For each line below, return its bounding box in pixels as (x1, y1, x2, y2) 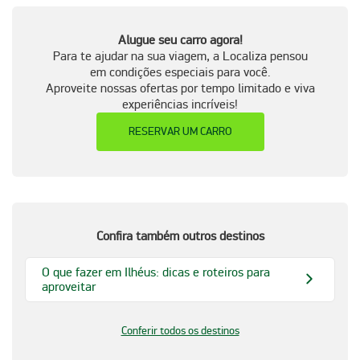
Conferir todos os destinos (121, 323, 239, 337)
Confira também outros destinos (96, 227, 264, 244)
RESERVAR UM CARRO (128, 124, 232, 138)
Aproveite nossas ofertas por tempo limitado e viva (45, 80, 315, 96)
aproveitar (42, 278, 96, 295)
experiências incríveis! (122, 96, 238, 112)
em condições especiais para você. (89, 63, 271, 80)
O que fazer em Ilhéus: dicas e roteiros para (42, 264, 270, 280)
